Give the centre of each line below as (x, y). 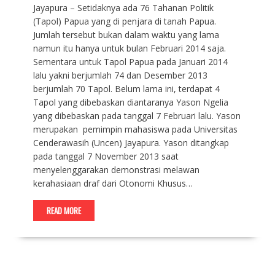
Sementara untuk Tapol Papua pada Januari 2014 (130, 62)
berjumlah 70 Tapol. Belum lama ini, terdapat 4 (126, 89)
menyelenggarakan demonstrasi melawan (116, 170)
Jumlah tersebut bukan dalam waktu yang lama (126, 35)
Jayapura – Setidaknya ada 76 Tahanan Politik (123, 8)
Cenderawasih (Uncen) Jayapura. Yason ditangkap (131, 143)
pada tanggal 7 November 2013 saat (106, 156)
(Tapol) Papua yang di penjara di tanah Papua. (124, 21)
